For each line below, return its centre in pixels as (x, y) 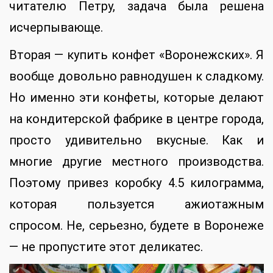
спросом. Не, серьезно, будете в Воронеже (136, 225)
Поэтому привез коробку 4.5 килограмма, (136, 183)
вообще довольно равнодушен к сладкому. (136, 76)
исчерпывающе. (56, 27)
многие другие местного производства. (136, 161)
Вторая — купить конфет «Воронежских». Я (136, 55)
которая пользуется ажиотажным (136, 204)
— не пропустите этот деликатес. (106, 246)
